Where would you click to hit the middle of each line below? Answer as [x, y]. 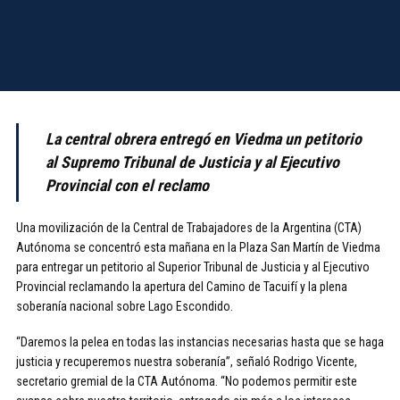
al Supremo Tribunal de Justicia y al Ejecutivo [192, 162]
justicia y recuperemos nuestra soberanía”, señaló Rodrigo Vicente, [187, 362]
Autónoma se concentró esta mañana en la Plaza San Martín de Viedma [198, 247]
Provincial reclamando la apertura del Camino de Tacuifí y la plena [182, 287]
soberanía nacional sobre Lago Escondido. [125, 306]
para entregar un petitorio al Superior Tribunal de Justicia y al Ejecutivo [193, 267]
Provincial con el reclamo [129, 185]
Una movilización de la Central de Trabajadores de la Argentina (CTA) [189, 228]
